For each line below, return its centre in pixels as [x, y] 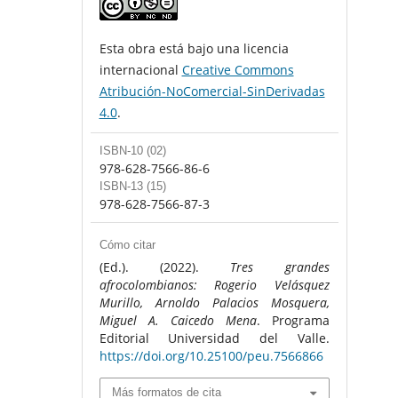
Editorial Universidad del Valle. [214, 338]
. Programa [293, 321]
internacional [140, 70]
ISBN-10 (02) [132, 151]
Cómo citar [127, 245]
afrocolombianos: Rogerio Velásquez [214, 285]
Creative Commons [238, 70]
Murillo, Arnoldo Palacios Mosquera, [214, 303]
